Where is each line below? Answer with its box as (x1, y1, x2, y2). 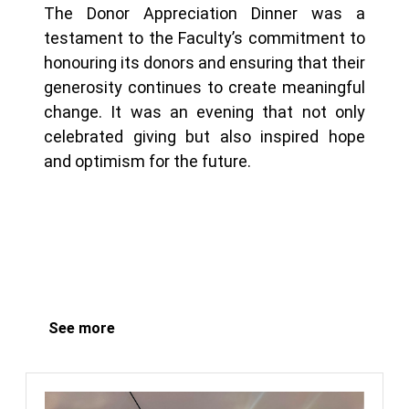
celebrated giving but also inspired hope (44, 127, 365, 147)
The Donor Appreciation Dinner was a (44, 4, 365, 24)
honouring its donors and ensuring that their (44, 53, 365, 73)
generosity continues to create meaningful (44, 78, 365, 98)
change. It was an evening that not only (44, 102, 365, 122)
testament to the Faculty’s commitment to (44, 28, 365, 48)
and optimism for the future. (44, 152, 251, 172)
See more (48, 320, 115, 338)
